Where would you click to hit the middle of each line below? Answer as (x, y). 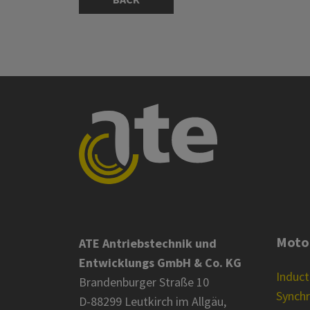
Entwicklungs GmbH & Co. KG (160, 263)
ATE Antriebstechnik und (149, 243)
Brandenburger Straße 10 (144, 282)
